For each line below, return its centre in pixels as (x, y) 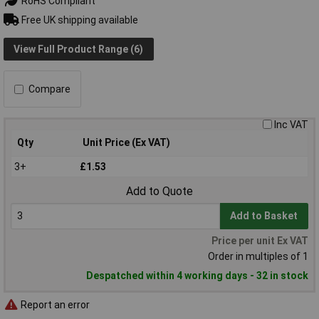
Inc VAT (291, 125)
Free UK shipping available (78, 20)
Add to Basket (264, 216)
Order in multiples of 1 (258, 257)
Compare (49, 89)
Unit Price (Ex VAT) (126, 143)
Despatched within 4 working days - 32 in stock (197, 276)
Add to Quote (159, 192)
